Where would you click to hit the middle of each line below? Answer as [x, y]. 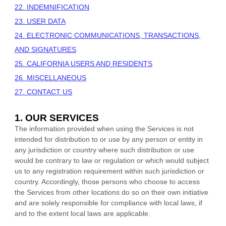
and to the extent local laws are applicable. [82, 213]
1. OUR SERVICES [57, 118]
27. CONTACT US [43, 92]
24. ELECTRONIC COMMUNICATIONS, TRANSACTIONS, [108, 35]
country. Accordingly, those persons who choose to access [107, 181]
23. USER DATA [40, 21]
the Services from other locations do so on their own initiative [111, 192]
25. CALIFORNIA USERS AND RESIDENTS [83, 63]
